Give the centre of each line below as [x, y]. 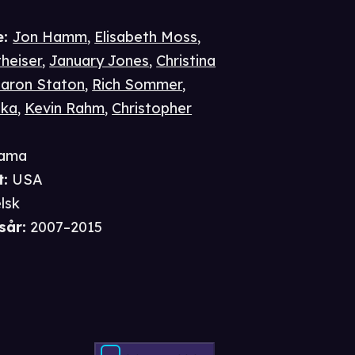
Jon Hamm [50, 37]
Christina [186, 61]
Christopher [152, 109]
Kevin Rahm [65, 109]
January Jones [99, 61]
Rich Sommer [137, 85]
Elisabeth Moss [146, 37]
